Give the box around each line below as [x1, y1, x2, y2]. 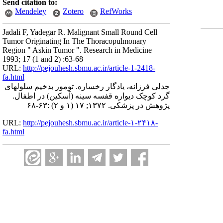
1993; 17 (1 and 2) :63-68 [2, 55, 83, 63]
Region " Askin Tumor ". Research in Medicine [2, 46, 152, 54]
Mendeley [15, 7, 46, 15]
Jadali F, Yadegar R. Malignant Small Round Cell [2, 28, 157, 36]
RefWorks [100, 7, 132, 15]
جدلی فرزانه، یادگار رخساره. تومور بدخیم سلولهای [4, 82, 170, 91]
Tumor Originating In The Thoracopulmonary [2, 37, 146, 45]
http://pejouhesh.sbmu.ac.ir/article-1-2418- [23, 64, 155, 72]
